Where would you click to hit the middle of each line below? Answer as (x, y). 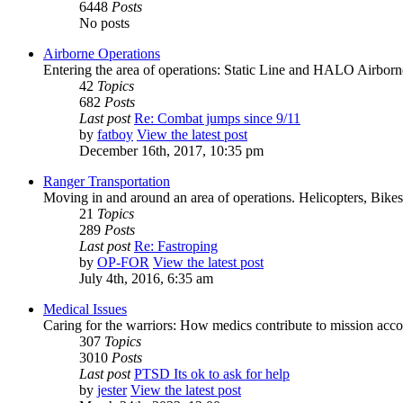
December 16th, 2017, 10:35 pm (171, 151)
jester (112, 390)
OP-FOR (123, 263)
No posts (104, 23)
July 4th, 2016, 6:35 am (146, 279)
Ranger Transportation (107, 182)
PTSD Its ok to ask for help (212, 374)
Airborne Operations (102, 54)
